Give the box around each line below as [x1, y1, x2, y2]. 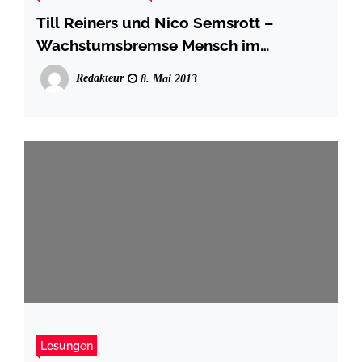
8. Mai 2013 [137, 72, 197, 85]
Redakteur [76, 71, 124, 84]
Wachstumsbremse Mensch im [36, 36, 260, 54]
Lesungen [40, 338, 93, 352]
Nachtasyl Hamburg [36, 58, 183, 77]
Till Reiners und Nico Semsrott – [36, 13, 273, 32]
